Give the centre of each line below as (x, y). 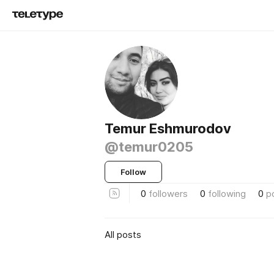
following (227, 193)
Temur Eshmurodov (168, 128)
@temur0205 (149, 147)
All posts (123, 234)
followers (168, 193)
